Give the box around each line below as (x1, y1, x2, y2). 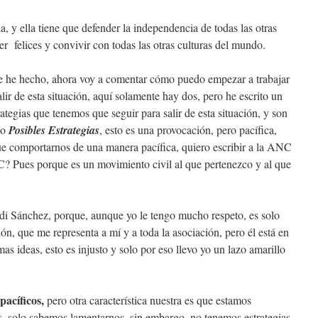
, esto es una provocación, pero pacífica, (99, 121, 277, 137)
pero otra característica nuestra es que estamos (47, 292, 251, 307)
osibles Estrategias (15, 121, 99, 138)
